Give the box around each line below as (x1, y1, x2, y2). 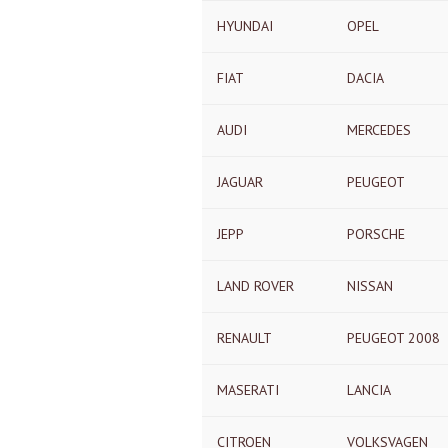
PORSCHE (347, 225, 405, 243)
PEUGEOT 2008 (347, 329, 440, 347)
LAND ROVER (217, 277, 294, 295)
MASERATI (217, 381, 279, 399)
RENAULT (217, 329, 272, 347)
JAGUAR (217, 173, 263, 191)
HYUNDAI (217, 17, 273, 35)
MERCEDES (347, 121, 411, 139)
